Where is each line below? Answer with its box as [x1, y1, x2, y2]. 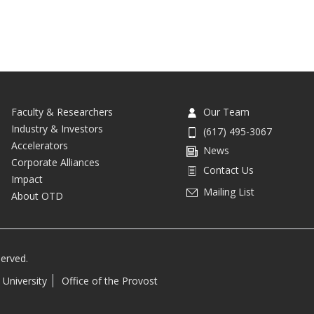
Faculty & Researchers [11, 104, 113, 118]
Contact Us [203, 163, 254, 177]
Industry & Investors [11, 121, 103, 135]
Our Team [203, 104, 250, 118]
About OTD [11, 189, 63, 203]
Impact [11, 172, 43, 186]
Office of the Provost [62, 273, 158, 287]
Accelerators [11, 138, 68, 152]
